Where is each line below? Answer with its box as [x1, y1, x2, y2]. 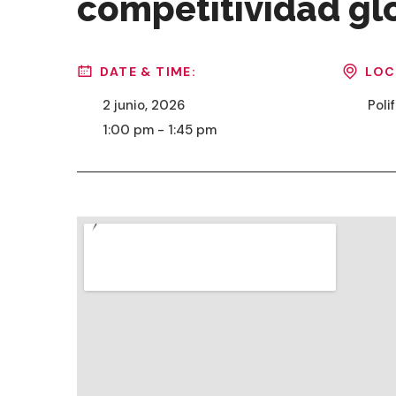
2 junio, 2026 [103, 96, 185, 115]
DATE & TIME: [100, 64, 197, 80]
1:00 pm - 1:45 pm [103, 121, 217, 140]
